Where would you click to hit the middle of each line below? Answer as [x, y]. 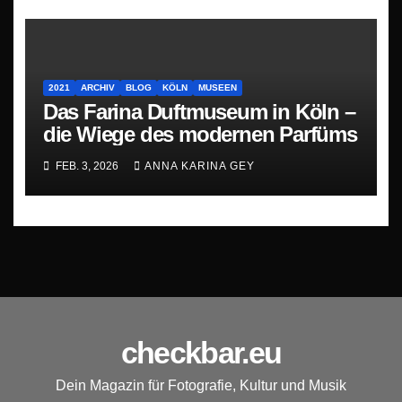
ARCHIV [97, 88]
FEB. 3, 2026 [87, 166]
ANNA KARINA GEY [199, 166]
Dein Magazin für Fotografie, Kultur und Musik [201, 386]
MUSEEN [217, 88]
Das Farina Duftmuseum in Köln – [199, 112]
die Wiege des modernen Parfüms [200, 135]
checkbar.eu [201, 353]
